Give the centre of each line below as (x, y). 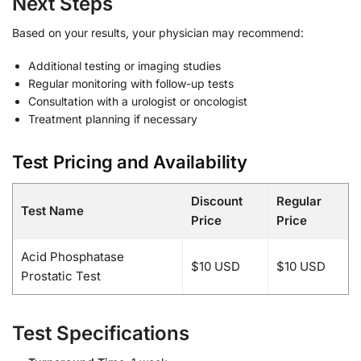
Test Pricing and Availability (130, 162)
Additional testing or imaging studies (124, 66)
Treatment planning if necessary (113, 119)
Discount (217, 201)
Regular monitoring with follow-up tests (131, 84)
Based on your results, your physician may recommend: (158, 32)
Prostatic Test (61, 276)
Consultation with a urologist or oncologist (138, 102)
